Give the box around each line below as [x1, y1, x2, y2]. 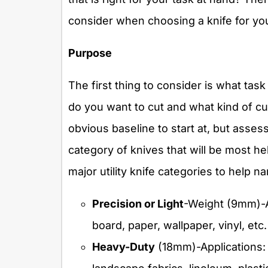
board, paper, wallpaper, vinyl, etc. [92, 218, 267, 232]
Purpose [68, 46, 112, 59]
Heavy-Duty [92, 240, 155, 253]
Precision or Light [92, 197, 184, 210]
